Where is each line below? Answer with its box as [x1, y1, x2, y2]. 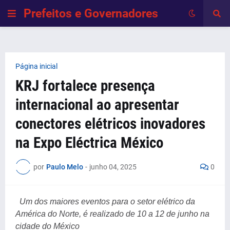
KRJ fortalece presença [15, 77, 155, 94]
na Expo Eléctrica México [15, 134, 163, 151]
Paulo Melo [46, 162, 83, 171]
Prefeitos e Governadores [24, 6, 158, 21]
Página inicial [15, 62, 57, 70]
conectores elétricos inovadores [15, 115, 205, 132]
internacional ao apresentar [15, 96, 179, 113]
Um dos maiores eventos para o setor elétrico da [20, 197, 195, 206]
